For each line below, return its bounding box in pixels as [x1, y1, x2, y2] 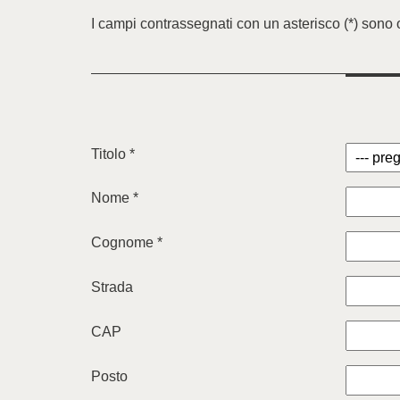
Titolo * [91, 146, 135, 162]
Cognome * [91, 235, 162, 250]
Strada [91, 279, 133, 295]
